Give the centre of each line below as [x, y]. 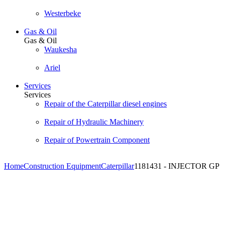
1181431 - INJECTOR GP [177, 166]
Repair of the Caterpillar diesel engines [105, 104]
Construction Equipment [62, 166]
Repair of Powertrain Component [97, 140]
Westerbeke [63, 13]
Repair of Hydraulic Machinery [94, 122]
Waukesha [61, 49]
